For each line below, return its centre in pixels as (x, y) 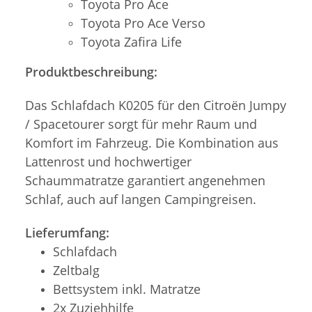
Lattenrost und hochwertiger (108, 161)
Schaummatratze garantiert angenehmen (145, 180)
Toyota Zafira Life (131, 41)
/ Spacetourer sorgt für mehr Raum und (141, 124)
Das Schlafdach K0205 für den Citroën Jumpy (156, 105)
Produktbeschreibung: (91, 71)
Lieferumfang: (67, 232)
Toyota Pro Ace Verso (143, 23)
